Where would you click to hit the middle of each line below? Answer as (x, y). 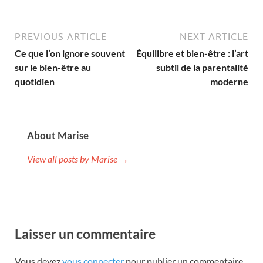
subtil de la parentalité (202, 67)
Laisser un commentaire (85, 233)
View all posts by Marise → (78, 159)
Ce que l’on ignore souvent (70, 53)
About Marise (58, 135)
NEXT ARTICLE (214, 36)
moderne (229, 81)
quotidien (35, 81)
